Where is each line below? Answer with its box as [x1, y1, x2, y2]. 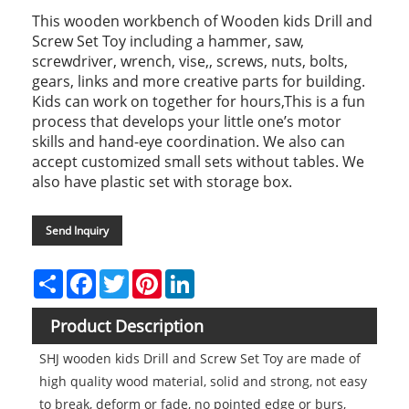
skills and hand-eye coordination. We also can [32, 131, 345, 152]
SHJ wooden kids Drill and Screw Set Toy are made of [38, 350, 361, 368]
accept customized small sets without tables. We [32, 151, 364, 172]
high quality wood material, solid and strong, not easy [38, 372, 367, 391]
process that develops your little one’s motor [32, 110, 341, 131]
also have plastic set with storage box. [32, 171, 292, 192]
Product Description [50, 314, 204, 337]
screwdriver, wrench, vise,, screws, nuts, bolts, [32, 50, 348, 71]
